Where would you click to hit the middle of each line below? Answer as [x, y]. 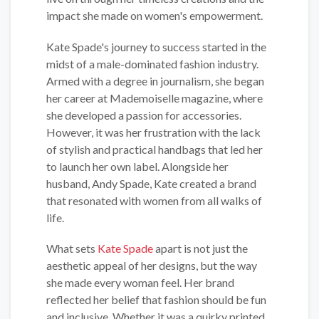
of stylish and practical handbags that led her [155, 149]
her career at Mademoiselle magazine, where [155, 98]
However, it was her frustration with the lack [153, 132]
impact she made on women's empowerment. [155, 16]
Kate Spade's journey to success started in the [156, 46]
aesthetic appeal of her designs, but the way [152, 265]
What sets [72, 248]
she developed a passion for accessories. [144, 115]
